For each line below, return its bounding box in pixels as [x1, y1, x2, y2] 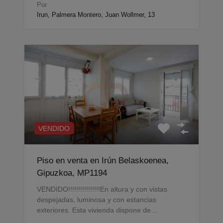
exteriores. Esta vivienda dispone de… [37, 206, 158, 215]
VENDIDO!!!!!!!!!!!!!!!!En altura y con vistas [37, 185, 167, 194]
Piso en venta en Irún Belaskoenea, [37, 156, 169, 166]
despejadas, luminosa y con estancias [37, 196, 156, 204]
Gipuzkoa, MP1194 [37, 168, 107, 178]
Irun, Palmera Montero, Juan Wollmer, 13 [37, 11, 155, 19]
